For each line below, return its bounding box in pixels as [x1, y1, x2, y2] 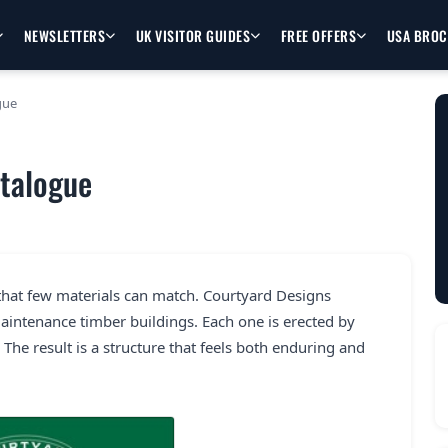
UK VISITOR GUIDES [135, 24, 251, 46]
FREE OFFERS [280, 24, 357, 46]
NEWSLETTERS [23, 24, 106, 46]
